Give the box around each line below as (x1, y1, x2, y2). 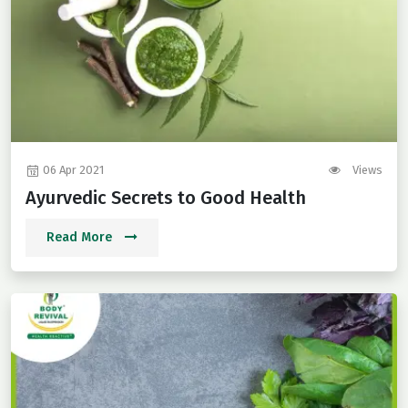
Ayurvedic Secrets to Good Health (25, 187, 306, 209)
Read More (46, 229, 116, 246)
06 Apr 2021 (40, 163, 104, 178)
